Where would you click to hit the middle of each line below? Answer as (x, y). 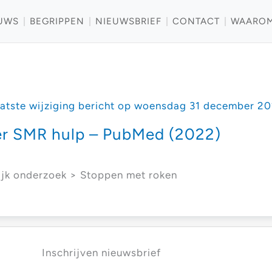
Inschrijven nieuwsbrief (101, 253)
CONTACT (196, 21)
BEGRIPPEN (57, 21)
